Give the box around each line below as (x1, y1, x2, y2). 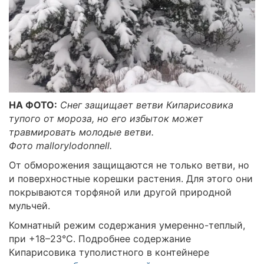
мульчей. (9, 199, 50, 212)
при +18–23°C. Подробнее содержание (9, 232, 191, 245)
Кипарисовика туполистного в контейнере (9, 246, 209, 258)
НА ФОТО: (9, 98, 57, 111)
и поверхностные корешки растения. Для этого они (9, 172, 253, 184)
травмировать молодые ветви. (9, 126, 154, 138)
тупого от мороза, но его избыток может (9, 112, 203, 124)
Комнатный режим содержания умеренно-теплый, (9, 219, 245, 231)
